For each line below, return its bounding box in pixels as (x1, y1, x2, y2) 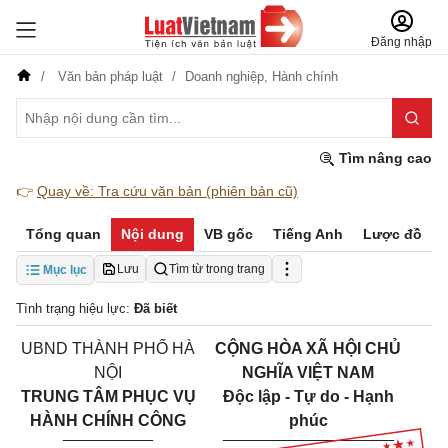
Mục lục (43, 263, 87, 277)
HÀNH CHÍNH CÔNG (30, 412, 186, 429)
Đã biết (134, 301, 177, 316)
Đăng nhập (371, 35, 432, 49)
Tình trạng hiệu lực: (16, 301, 134, 316)
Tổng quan (26, 226, 101, 242)
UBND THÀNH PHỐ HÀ (21, 340, 195, 357)
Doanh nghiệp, (185, 69, 272, 84)
